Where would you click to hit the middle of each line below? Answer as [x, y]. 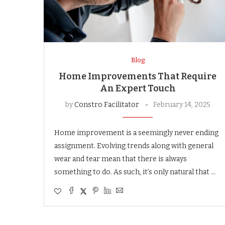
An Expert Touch [138, 88]
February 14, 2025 [182, 104]
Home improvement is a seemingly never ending [136, 133]
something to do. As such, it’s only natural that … [135, 172]
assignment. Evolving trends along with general [134, 146]
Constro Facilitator [106, 104]
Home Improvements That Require [138, 76]
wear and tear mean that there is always [121, 159]
